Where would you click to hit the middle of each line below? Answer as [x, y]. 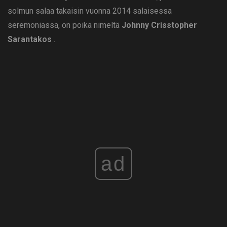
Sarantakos [30, 40]
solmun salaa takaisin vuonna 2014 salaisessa [90, 11]
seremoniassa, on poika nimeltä [65, 25]
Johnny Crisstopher [159, 25]
